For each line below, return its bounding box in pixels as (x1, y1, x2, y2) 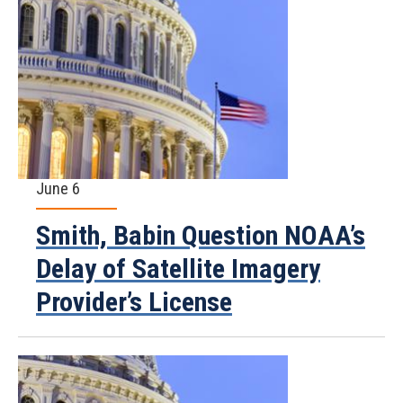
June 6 (36, 179, 80, 198)
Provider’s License (36, 286, 232, 318)
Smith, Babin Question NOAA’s (36, 219, 365, 251)
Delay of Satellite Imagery (36, 253, 320, 284)
